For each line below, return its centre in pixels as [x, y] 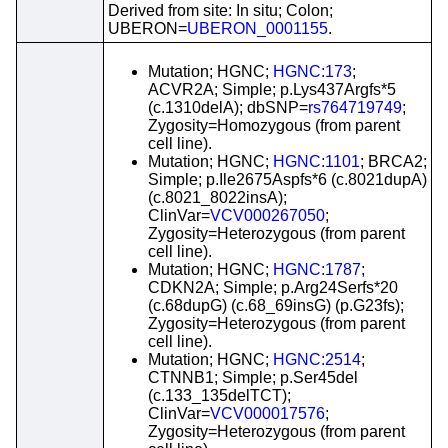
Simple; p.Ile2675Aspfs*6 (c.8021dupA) [287, 179]
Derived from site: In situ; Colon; [220, 10]
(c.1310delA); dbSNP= [228, 107]
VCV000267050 [267, 215]
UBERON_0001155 [257, 28]
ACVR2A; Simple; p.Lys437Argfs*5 [272, 89]
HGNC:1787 [317, 269]
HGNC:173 [312, 71]
